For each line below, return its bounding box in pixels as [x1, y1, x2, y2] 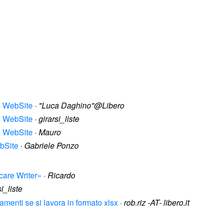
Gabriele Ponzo [24, 140, 79, 152]
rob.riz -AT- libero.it [124, 196, 189, 208]
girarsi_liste [39, 112, 79, 124]
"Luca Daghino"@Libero [39, 99, 124, 111]
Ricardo [48, 169, 75, 181]
